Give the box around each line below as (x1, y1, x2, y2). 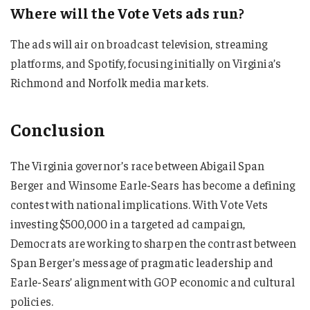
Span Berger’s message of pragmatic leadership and (10, 255, 274, 270)
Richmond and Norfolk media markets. (10, 75, 208, 91)
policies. (10, 293, 53, 309)
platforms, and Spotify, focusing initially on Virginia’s (10, 55, 281, 71)
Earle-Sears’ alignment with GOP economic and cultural (10, 274, 295, 289)
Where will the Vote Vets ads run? (10, 4, 244, 22)
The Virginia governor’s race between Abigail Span (10, 158, 265, 173)
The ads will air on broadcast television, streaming (10, 36, 268, 52)
